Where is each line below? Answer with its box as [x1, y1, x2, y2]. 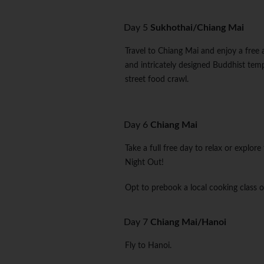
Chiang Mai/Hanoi [150, 217, 226, 227]
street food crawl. [125, 75, 189, 84]
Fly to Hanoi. [125, 242, 171, 250]
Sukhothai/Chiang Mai [150, 23, 244, 33]
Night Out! [125, 159, 164, 167]
